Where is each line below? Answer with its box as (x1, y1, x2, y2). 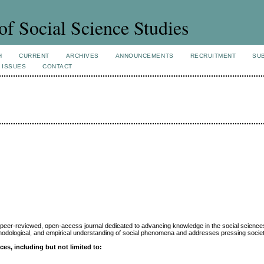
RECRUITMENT (190, 52, 236, 59)
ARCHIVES (65, 52, 99, 59)
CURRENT (19, 52, 49, 59)
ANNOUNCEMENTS (115, 52, 174, 59)
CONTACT (42, 63, 72, 70)
